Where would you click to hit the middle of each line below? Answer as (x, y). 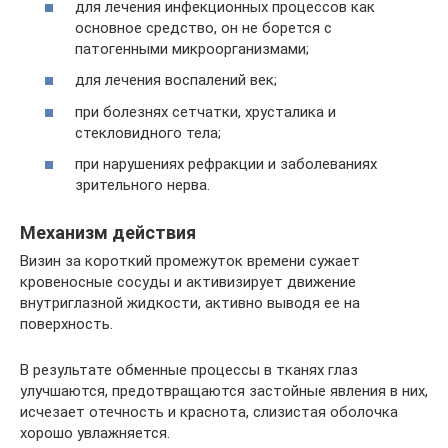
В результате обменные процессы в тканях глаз (189, 370)
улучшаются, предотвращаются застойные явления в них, (224, 391)
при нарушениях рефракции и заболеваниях (226, 164)
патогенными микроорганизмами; (192, 48)
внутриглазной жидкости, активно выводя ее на (190, 303)
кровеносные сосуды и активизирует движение (188, 282)
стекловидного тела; (148, 132)
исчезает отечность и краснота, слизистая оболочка (209, 412)
